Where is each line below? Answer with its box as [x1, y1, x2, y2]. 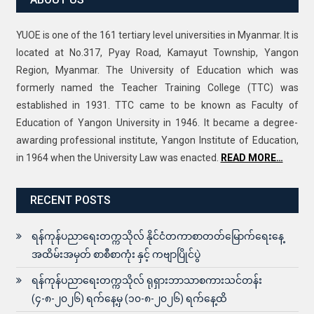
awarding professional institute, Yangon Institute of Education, [15, 134, 299, 146]
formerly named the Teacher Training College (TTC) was [15, 81, 299, 93]
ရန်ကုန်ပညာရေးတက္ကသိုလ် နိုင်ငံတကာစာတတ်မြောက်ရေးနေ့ [31, 230, 284, 242]
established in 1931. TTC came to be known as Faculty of [15, 99, 299, 111]
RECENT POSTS [29, 193, 111, 207]
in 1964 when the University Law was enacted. [15, 151, 221, 163]
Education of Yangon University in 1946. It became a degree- [15, 116, 299, 128]
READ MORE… [220, 151, 283, 163]
